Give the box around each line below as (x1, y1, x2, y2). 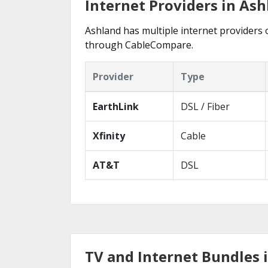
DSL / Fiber (181, 100, 230, 113)
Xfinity (93, 129, 125, 142)
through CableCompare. (85, 38, 193, 51)
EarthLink (93, 100, 139, 113)
